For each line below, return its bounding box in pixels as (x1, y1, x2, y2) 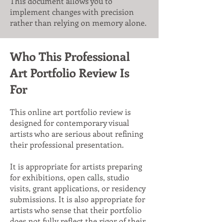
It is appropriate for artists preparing (10, 161, 142, 171)
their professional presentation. (10, 139, 124, 150)
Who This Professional (10, 48, 130, 64)
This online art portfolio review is (10, 107, 131, 117)
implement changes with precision (10, 6, 134, 17)
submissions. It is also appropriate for (10, 194, 145, 204)
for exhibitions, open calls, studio (10, 172, 129, 182)
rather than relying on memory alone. (10, 17, 147, 28)
